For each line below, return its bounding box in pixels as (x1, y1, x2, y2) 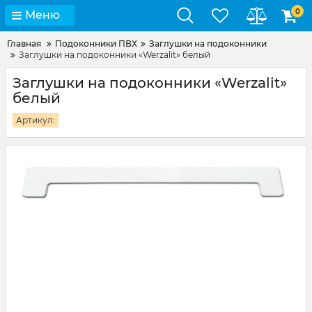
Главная (7, 38, 41, 49)
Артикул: (16, 115, 55, 125)
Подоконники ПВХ (55, 38, 137, 49)
